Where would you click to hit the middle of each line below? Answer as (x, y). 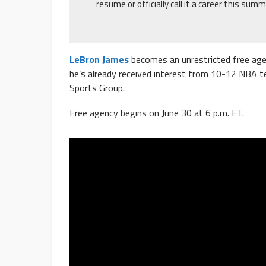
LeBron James (99, 60)
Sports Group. (97, 88)
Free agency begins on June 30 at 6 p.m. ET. (157, 113)
